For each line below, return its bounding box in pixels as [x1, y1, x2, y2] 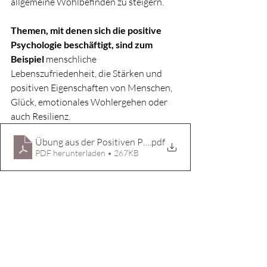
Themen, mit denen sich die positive [11, 24, 163, 36]
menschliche [46, 53, 98, 66]
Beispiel [11, 53, 46, 65]
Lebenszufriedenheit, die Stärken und [11, 67, 164, 80]
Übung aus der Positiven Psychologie [35, 136, 187, 148]
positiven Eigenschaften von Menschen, [11, 82, 174, 94]
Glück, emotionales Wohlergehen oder [11, 96, 169, 108]
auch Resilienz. [11, 110, 70, 123]
